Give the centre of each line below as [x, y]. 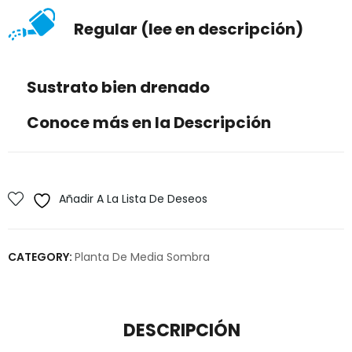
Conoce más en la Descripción [147, 123]
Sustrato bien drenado [117, 87]
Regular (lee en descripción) [187, 29]
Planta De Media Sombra [142, 257]
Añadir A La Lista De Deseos [133, 199]
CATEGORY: [41, 257]
